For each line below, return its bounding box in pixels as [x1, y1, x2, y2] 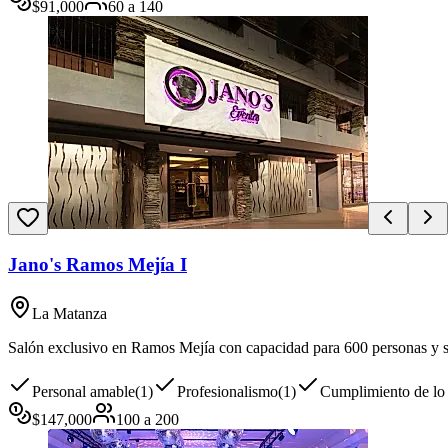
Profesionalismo [177, 382, 278, 400]
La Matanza [32, 304, 107, 322]
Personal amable [32, 382, 135, 400]
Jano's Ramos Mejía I [8, 254, 187, 276]
